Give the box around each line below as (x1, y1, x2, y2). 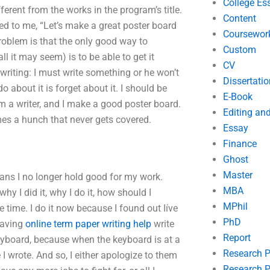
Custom (222, 44, 256, 55)
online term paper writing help (25, 218, 151, 230)
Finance (222, 138, 257, 149)
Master (222, 169, 253, 181)
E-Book (222, 91, 253, 102)
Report (222, 232, 251, 243)
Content (222, 13, 256, 24)
